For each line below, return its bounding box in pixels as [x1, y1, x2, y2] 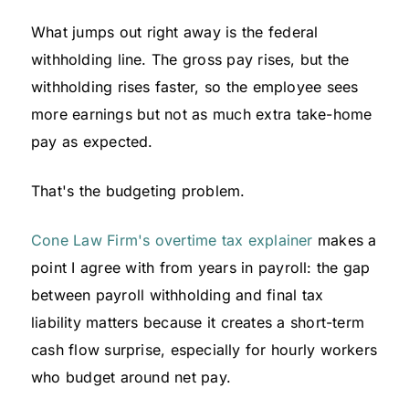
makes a [312, 231, 377, 250]
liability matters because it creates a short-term [31, 313, 365, 332]
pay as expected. [31, 132, 153, 152]
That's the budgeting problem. [31, 182, 246, 201]
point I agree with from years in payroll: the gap [31, 258, 371, 278]
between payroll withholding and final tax [31, 286, 324, 305]
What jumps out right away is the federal [31, 23, 319, 42]
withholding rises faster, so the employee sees [31, 78, 359, 97]
